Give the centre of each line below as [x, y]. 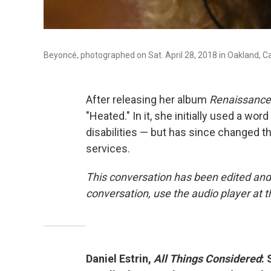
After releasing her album [148, 100]
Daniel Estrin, [120, 259]
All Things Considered [207, 259]
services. [108, 149]
